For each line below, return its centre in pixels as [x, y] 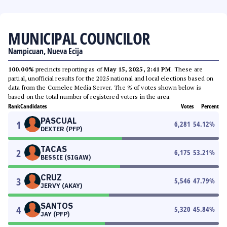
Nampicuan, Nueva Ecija [45, 51]
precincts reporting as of [69, 69]
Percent [210, 106]
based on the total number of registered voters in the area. [90, 97]
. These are [187, 69]
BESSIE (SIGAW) [66, 157]
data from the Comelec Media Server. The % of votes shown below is [105, 87]
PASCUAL [59, 121]
